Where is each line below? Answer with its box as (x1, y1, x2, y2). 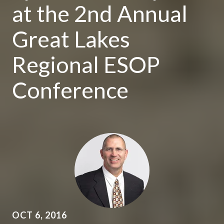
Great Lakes (12, 25, 130, 52)
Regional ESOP (12, 51, 160, 78)
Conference (12, 76, 128, 103)
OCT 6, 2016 (12, 209, 67, 220)
